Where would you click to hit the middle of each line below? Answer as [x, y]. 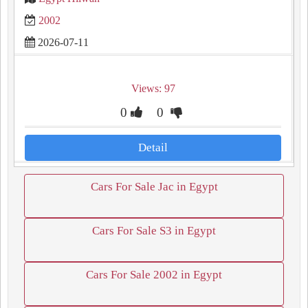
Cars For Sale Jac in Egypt [154, 187]
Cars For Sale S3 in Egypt [154, 231]
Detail [153, 147]
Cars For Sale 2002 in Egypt [154, 275]
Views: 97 [153, 88]
